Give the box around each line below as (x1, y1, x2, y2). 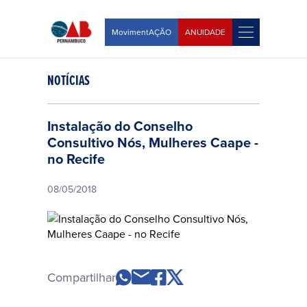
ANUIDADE (185, 26, 225, 38)
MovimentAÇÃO (112, 26, 171, 38)
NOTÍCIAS (47, 71, 90, 90)
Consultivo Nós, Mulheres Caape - (47, 132, 258, 152)
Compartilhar (47, 269, 116, 286)
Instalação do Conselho (47, 116, 193, 136)
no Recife (47, 149, 105, 169)
